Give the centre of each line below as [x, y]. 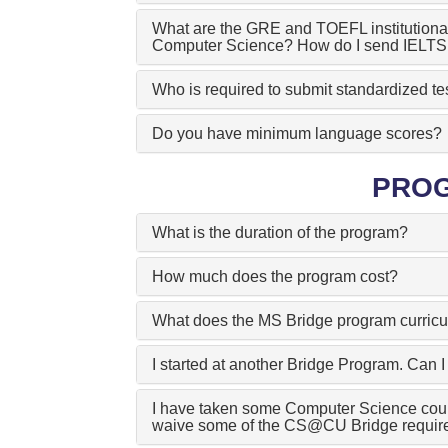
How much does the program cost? [274, 277]
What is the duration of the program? [279, 233]
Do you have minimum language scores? [296, 134]
